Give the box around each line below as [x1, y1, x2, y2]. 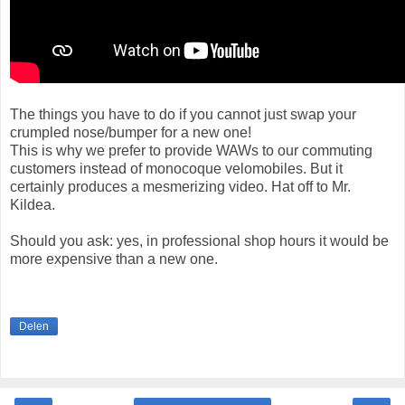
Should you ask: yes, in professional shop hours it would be [10, 232, 389, 249]
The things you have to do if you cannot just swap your [10, 106, 356, 122]
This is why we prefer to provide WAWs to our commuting [10, 142, 372, 158]
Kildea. [10, 196, 55, 212]
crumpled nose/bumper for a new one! [10, 124, 251, 140]
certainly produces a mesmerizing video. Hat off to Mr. [10, 178, 351, 194]
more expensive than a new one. [10, 250, 218, 267]
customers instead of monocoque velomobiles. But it [10, 160, 343, 176]
